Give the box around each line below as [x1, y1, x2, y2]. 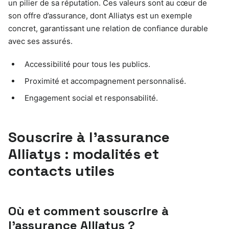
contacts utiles [8, 161, 114, 180]
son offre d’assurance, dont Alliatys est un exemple [8, 10, 192, 20]
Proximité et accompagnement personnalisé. [25, 76, 186, 86]
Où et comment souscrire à [8, 202, 169, 219]
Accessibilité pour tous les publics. [25, 59, 150, 69]
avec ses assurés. [8, 36, 73, 46]
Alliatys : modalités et [8, 144, 159, 163]
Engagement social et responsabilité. [25, 93, 158, 103]
